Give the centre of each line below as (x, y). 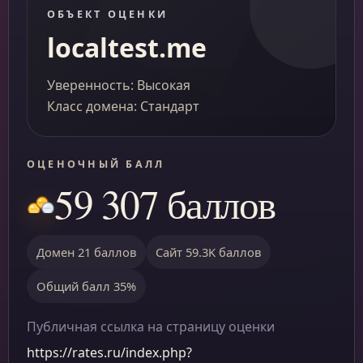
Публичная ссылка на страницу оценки (151, 327)
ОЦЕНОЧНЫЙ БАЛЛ (96, 164)
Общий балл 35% (86, 286)
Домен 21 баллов (86, 252)
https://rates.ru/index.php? (109, 352)
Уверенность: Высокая (119, 85)
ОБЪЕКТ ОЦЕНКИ (108, 14)
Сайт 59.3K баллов (208, 252)
